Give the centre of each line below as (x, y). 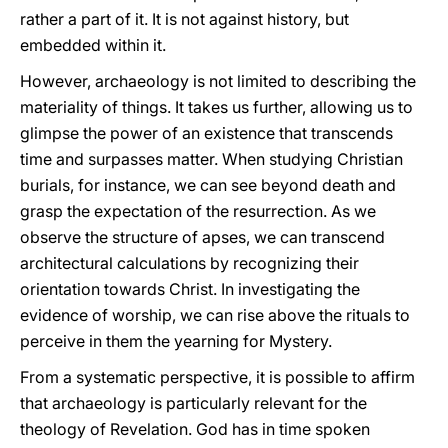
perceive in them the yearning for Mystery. (176, 341)
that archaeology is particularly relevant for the (193, 403)
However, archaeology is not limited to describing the (218, 81)
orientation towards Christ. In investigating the (190, 289)
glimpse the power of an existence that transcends (206, 133)
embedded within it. (93, 45)
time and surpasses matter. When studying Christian (211, 159)
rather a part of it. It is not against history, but (184, 19)
